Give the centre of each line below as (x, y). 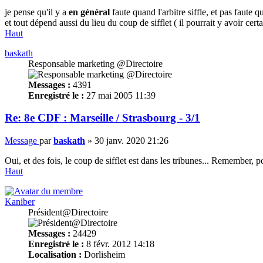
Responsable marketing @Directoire (95, 63)
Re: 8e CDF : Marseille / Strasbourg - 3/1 (102, 118)
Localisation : (55, 255)
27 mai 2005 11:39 (120, 95)
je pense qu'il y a (37, 12)
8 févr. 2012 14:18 (119, 244)
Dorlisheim (103, 255)
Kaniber (20, 202)
